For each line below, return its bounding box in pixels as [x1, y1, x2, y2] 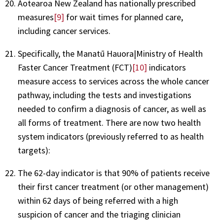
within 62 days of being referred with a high [18, 195, 178, 207]
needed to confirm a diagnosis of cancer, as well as [18, 103, 206, 115]
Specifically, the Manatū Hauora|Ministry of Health [18, 48, 203, 60]
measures [18, 11, 54, 23]
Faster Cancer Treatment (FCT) [18, 62, 132, 74]
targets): [18, 145, 50, 156]
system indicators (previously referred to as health [18, 131, 204, 143]
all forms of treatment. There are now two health [18, 117, 201, 129]
